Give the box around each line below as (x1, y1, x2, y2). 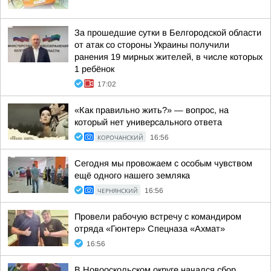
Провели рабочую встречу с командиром (74, 212, 241, 221)
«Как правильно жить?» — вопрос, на (74, 105, 229, 115)
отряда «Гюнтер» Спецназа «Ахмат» (74, 224, 225, 233)
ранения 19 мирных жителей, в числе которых (74, 52, 263, 62)
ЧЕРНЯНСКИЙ (97, 186, 138, 195)
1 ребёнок (74, 64, 114, 74)
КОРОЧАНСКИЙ (97, 133, 143, 142)
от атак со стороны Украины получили (74, 40, 229, 50)
